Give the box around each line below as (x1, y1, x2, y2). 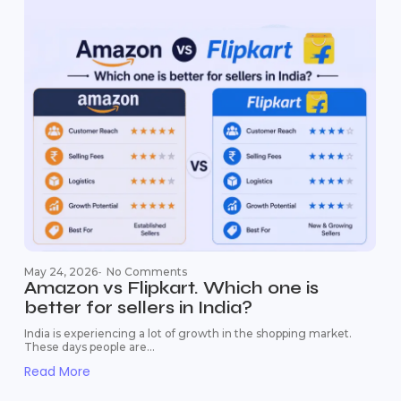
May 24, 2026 (23, 264, 98, 278)
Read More (23, 362, 90, 380)
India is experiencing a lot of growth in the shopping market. (23, 326, 352, 340)
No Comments (106, 264, 187, 278)
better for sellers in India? (23, 295, 252, 319)
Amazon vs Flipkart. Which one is (23, 276, 319, 299)
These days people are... (23, 339, 155, 354)
